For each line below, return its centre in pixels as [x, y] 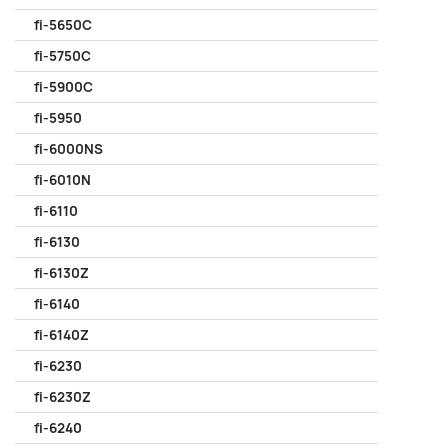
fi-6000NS [68, 149]
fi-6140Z [61, 335]
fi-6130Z [61, 273]
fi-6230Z [62, 397]
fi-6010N [62, 180]
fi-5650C [63, 25]
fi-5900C [63, 87]
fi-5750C [62, 56]
